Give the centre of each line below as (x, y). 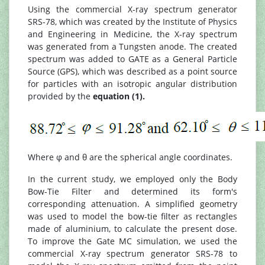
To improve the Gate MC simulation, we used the (132, 241)
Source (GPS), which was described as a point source (132, 71)
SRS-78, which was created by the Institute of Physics (132, 21)
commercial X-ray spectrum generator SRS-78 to (132, 253)
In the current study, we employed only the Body (132, 179)
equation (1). (119, 96)
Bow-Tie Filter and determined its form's (132, 191)
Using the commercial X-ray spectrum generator (132, 9)
